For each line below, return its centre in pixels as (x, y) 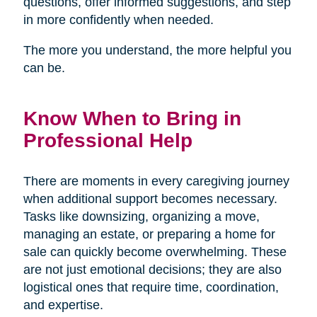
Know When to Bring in (132, 118)
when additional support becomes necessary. (150, 198)
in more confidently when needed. (118, 19)
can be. (44, 68)
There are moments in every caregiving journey (156, 181)
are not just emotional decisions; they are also (152, 269)
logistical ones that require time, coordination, (151, 287)
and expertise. (63, 305)
